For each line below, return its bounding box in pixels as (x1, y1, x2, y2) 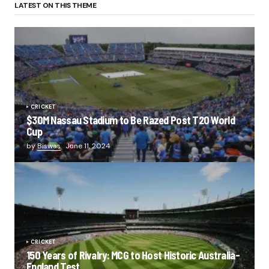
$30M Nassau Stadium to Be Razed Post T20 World (26, 113, 235, 127)
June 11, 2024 (65, 141, 110, 151)
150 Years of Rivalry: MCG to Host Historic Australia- (26, 249, 240, 262)
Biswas (37, 141, 61, 151)
